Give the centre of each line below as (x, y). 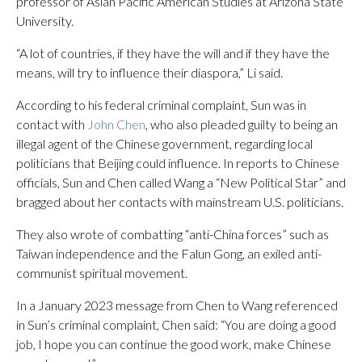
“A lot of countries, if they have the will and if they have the (173, 53)
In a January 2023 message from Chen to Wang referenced (177, 305)
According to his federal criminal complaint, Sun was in (161, 105)
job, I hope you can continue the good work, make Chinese (174, 344)
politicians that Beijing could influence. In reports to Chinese (178, 163)
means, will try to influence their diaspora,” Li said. (149, 72)
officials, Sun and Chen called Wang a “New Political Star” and (181, 182)
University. (45, 21)
